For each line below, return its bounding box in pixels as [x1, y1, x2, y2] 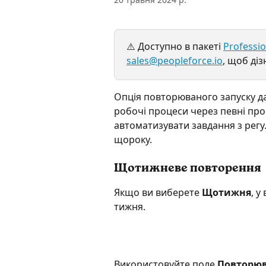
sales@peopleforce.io [126, 54, 223, 67]
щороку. [114, 133, 152, 146]
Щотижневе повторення [114, 163, 261, 175]
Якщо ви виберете [114, 186, 202, 199]
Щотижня [202, 186, 251, 199]
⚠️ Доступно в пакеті [126, 40, 223, 53]
